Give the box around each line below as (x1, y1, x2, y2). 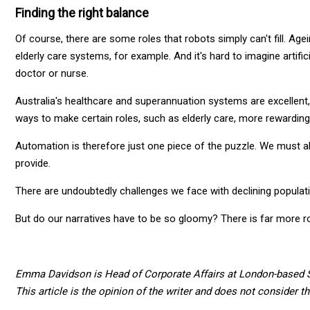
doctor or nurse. (15, 66, 89, 80)
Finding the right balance (15, 5, 149, 20)
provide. (15, 156, 51, 170)
